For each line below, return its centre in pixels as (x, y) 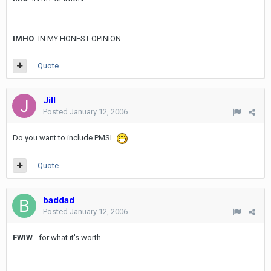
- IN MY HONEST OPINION (77, 38)
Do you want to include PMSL (64, 138)
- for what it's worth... (70, 237)
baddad (59, 200)
